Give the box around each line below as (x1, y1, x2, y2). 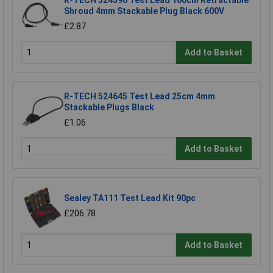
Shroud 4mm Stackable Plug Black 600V (64, 6, 224, 16)
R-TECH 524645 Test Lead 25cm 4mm (64, 91, 215, 102)
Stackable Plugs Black (64, 102, 154, 113)
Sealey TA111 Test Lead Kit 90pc (64, 193, 196, 204)
